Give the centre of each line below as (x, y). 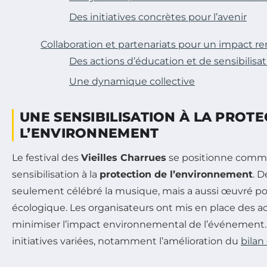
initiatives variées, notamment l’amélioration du (126, 241)
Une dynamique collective (132, 81)
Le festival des (46, 157)
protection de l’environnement (176, 174)
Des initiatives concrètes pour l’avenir (158, 17)
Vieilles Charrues (124, 157)
